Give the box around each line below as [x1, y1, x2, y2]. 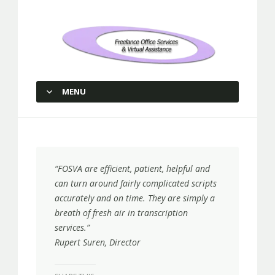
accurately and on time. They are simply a [55, 192, 215, 204]
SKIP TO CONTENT [42, 107, 107, 118]
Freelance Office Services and [59, 64, 252, 83]
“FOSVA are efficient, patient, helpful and [55, 163, 210, 174]
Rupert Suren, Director [55, 236, 141, 248]
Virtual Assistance [96, 79, 215, 98]
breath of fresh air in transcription [55, 207, 188, 219]
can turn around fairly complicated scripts [55, 177, 217, 189]
